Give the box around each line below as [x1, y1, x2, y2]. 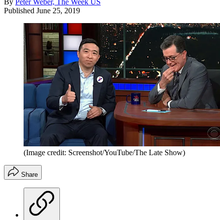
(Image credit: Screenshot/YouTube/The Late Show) [24, 148, 185, 157]
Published [4, 6, 36, 15]
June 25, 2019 [36, 6, 80, 15]
